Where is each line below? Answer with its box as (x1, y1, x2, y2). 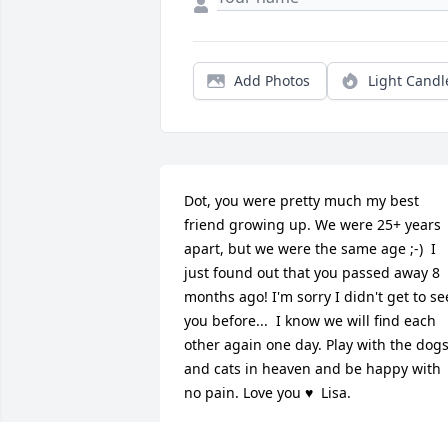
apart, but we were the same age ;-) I (184, 239, 436, 259)
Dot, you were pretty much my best (184, 191, 419, 211)
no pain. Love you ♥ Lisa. (184, 383, 351, 403)
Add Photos (234, 71, 310, 91)
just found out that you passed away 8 (184, 263, 440, 283)
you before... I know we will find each (184, 311, 436, 331)
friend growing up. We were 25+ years (184, 215, 441, 235)
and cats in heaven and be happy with (184, 359, 441, 379)
